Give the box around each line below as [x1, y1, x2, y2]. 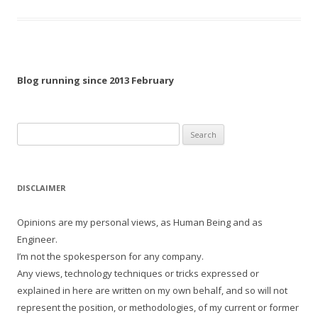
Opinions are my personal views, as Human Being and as [17, 216, 263, 229]
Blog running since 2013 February [17, 74, 174, 87]
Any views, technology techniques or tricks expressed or [17, 267, 259, 280]
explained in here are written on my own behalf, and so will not [17, 284, 287, 297]
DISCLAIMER [17, 182, 66, 194]
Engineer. [17, 233, 57, 246]
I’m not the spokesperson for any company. [17, 250, 204, 263]
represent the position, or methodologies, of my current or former [17, 301, 299, 314]
